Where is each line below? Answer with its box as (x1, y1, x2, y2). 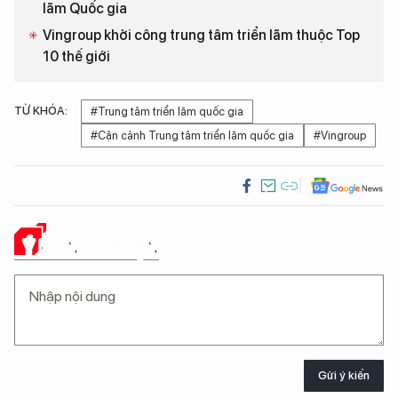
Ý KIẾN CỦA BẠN (23, 233, 159, 259)
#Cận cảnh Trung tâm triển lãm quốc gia (91, 128, 294, 142)
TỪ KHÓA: (14, 103, 68, 117)
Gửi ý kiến (318, 369, 370, 383)
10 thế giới (43, 47, 110, 65)
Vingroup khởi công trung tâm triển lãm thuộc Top (43, 26, 360, 44)
